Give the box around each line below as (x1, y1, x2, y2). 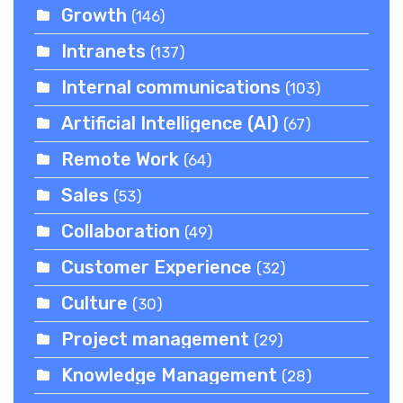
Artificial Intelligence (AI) (61, 112, 284, 134)
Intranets (61, 40, 147, 62)
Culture (61, 291, 129, 314)
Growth (61, 4, 128, 26)
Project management (61, 327, 250, 350)
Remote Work (61, 148, 180, 170)
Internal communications (61, 76, 282, 98)
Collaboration (61, 219, 181, 242)
